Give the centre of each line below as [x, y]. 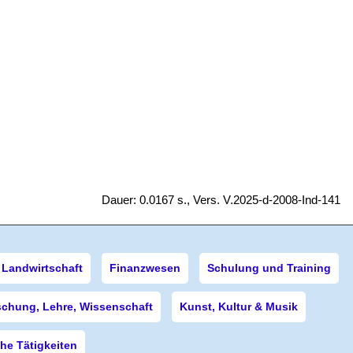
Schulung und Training [269, 268]
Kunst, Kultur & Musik [239, 307]
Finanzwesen [145, 268]
